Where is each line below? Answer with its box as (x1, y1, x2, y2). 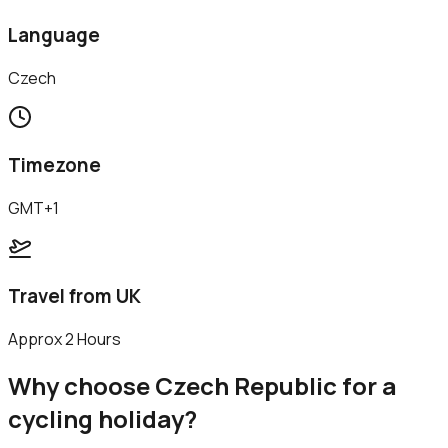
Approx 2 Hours (8, 327, 121, 350)
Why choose (8, 369, 155, 403)
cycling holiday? (8, 402, 197, 436)
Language (8, 21, 100, 48)
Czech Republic (155, 369, 337, 403)
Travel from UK (8, 282, 141, 309)
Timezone (8, 152, 101, 179)
